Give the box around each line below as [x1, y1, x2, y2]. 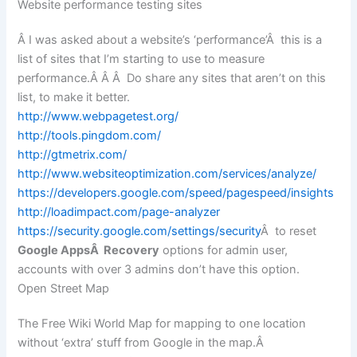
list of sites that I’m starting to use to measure [18, 52, 265, 67]
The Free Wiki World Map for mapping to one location [18, 316, 307, 331]
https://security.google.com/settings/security [18, 224, 261, 239]
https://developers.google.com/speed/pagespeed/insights [18, 186, 335, 201]
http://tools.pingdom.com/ [18, 128, 162, 143]
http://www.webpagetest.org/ [18, 109, 179, 124]
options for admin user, [159, 243, 288, 258]
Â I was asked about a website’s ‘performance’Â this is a [18, 33, 323, 48]
